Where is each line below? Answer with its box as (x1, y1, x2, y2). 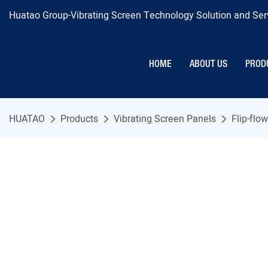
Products (60, 112, 98, 127)
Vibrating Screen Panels (114, 112, 216, 127)
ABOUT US (190, 60, 227, 69)
